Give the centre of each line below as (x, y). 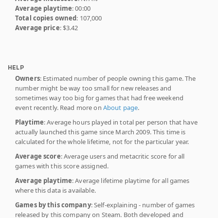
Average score (38, 156)
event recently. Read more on (59, 107)
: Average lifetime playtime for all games (131, 180)
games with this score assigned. (62, 166)
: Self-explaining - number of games (143, 205)
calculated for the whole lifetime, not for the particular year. (102, 141)
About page (120, 107)
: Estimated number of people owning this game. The (118, 78)
